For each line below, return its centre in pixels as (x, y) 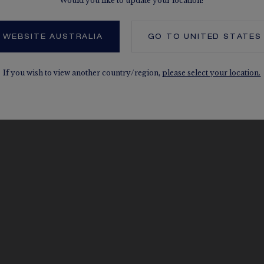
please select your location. (212, 72)
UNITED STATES (223, 37)
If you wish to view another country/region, (83, 72)
